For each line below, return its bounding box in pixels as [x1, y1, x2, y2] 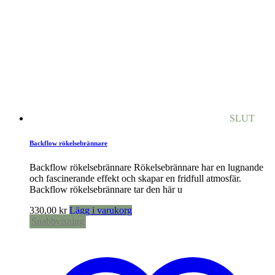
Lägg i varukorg [69, 205, 132, 215]
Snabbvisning [31, 216, 84, 227]
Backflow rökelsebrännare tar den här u [29, 184, 182, 195]
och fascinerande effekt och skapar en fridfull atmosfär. [29, 173, 241, 184]
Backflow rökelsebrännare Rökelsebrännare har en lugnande [29, 162, 263, 172]
